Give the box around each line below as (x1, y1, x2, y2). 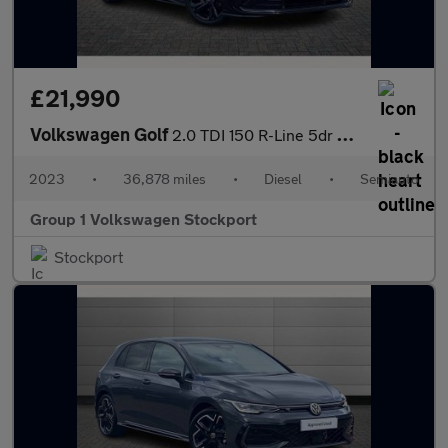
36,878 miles (123, 170, 206, 187)
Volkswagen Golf (30, 123, 172, 145)
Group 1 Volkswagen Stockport (30, 209, 257, 228)
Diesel (264, 170, 302, 187)
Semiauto (360, 170, 419, 187)
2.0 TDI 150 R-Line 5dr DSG (172, 125, 337, 144)
